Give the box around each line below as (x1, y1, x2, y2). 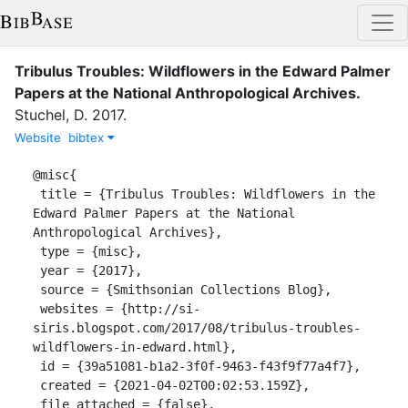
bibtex (68, 129, 107, 145)
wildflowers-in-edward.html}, (33, 339, 237, 354)
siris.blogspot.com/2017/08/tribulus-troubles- (33, 320, 361, 335)
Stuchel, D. (15, 105, 87, 124)
